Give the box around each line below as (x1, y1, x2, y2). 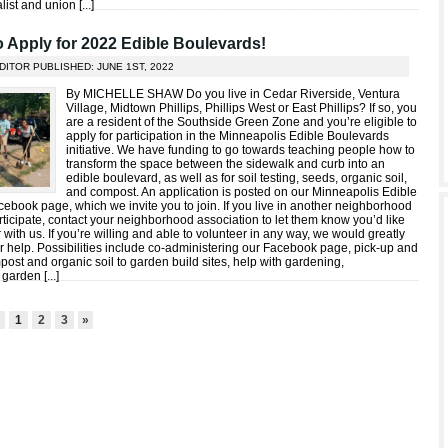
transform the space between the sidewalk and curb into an (66, 157, 385, 171)
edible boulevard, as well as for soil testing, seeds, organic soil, (66, 171, 407, 185)
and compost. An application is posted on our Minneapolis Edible (66, 185, 417, 199)
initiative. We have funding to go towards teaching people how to (66, 143, 415, 157)
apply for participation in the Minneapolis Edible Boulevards (66, 129, 389, 143)
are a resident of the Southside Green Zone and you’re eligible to (66, 115, 417, 129)
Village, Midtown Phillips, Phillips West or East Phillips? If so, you (66, 101, 417, 115)
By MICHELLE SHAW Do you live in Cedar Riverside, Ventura (66, 87, 400, 101)
